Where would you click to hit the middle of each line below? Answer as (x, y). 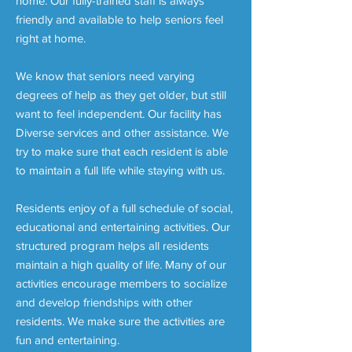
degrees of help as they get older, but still (121, 95)
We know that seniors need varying (105, 76)
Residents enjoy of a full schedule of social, (124, 208)
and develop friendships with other (104, 302)
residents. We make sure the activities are (120, 321)
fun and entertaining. (68, 340)
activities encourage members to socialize (121, 283)
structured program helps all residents (112, 246)
